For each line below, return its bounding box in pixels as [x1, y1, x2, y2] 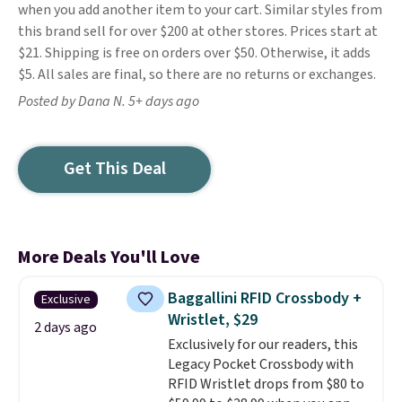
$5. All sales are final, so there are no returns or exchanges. [18, 65, 379, 84]
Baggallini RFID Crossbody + [167, 287, 362, 310]
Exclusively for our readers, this [167, 335, 358, 354]
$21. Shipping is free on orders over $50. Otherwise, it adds [18, 43, 371, 63]
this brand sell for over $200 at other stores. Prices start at [18, 22, 378, 41]
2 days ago [34, 318, 97, 337]
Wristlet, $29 [167, 309, 258, 331]
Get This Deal [63, 156, 166, 181]
